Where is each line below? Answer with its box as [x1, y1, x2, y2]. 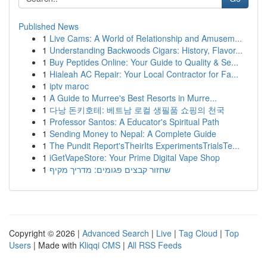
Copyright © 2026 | [9, 227, 82, 239]
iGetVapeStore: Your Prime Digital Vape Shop [49, 151, 220, 163]
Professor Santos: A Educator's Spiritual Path [49, 116, 219, 128]
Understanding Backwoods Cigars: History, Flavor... [49, 44, 243, 56]
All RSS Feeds [128, 239, 182, 251]
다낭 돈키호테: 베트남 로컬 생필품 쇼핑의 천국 [49, 104, 225, 116]
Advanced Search [82, 227, 149, 239]
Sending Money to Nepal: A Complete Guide [49, 128, 216, 139]
